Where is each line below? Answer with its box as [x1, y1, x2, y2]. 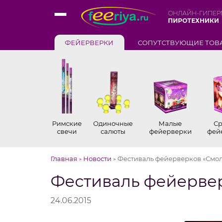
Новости [83, 155, 111, 163]
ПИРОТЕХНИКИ [167, 17, 219, 24]
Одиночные [93, 119, 133, 127]
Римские [52, 119, 82, 127]
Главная [51, 155, 77, 163]
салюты [101, 127, 126, 135]
